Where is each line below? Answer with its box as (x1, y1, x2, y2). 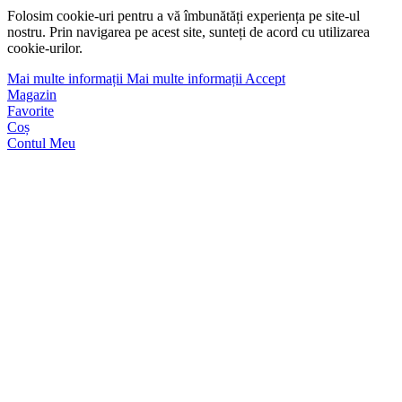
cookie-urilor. (7, 40, 83, 57)
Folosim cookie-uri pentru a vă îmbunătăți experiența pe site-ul (7, 8, 360, 24)
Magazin (7, 87, 57, 103)
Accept (245, 71, 285, 87)
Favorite (7, 103, 54, 119)
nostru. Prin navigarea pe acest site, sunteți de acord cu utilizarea (7, 24, 370, 40)
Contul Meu (7, 135, 75, 152)
